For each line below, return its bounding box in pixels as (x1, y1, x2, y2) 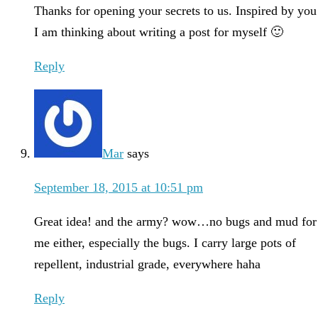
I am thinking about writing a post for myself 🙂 (34, 25, 283, 40)
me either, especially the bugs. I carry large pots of (34, 236, 296, 251)
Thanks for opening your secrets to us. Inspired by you (34, 4, 317, 18)
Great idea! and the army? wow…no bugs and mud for (34, 214, 317, 229)
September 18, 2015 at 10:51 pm (34, 180, 203, 195)
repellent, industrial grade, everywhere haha (34, 257, 261, 272)
